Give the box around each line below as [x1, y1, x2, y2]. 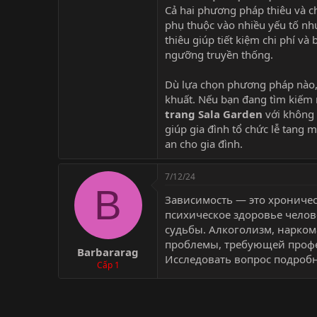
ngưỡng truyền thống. [165, 47, 273, 62]
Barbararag [77, 244, 139, 259]
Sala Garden [198, 107, 263, 122]
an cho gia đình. [165, 137, 243, 151]
